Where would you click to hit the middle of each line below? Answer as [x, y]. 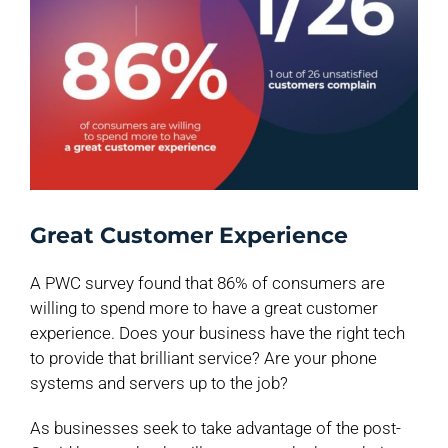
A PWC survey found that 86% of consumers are [207, 282]
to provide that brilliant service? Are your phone [203, 357]
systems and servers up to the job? [159, 382]
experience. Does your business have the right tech [217, 332]
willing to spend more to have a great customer [204, 307]
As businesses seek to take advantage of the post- [215, 427]
